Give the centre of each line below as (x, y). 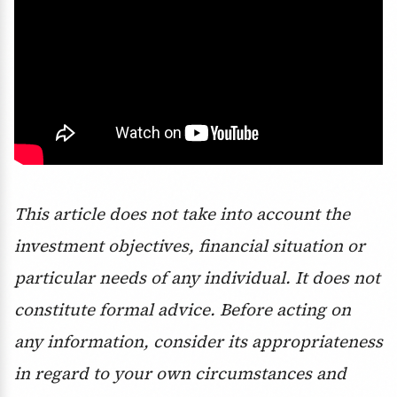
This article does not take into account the (182, 214)
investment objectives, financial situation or (190, 246)
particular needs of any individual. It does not (197, 278)
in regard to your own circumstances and (180, 374)
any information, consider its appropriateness (198, 342)
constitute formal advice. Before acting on (183, 310)
